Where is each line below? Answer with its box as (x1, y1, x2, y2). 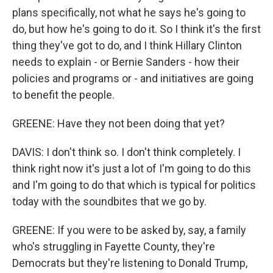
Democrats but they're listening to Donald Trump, (12, 257, 247, 269)
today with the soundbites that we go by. (12, 195, 207, 208)
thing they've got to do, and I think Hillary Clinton (12, 39, 242, 52)
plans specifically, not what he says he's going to (12, 6, 246, 19)
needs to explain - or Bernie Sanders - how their (12, 55, 239, 68)
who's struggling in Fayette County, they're (12, 240, 215, 253)
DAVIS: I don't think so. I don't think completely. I (12, 146, 241, 158)
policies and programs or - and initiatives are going (12, 72, 253, 85)
